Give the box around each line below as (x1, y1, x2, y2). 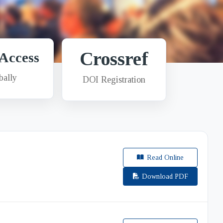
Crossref (79, 48, 148, 69)
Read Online (147, 153, 184, 161)
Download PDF (141, 172, 188, 180)
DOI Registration (82, 75, 145, 85)
